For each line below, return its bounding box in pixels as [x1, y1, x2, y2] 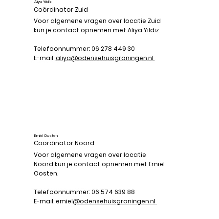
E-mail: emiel [33, 197, 73, 205]
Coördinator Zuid [33, 5, 88, 14]
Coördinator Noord [33, 139, 94, 148]
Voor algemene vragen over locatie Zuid [33, 17, 161, 25]
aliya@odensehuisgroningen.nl [55, 54, 155, 63]
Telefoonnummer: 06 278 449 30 [33, 44, 135, 53]
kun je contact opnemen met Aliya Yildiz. [33, 26, 161, 35]
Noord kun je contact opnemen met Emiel [33, 159, 165, 168]
